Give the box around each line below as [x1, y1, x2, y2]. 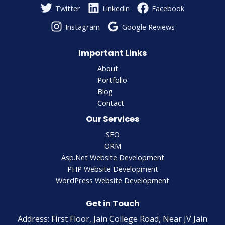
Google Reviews [122, 21, 175, 32]
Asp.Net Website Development [61, 152, 164, 163]
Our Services [85, 113, 140, 125]
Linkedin [102, 3, 130, 13]
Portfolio [97, 75, 127, 85]
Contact [97, 98, 124, 108]
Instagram [65, 21, 100, 32]
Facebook [152, 3, 184, 13]
